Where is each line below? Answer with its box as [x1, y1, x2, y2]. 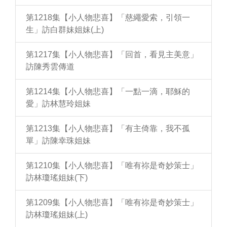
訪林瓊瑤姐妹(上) [26, 210, 88, 219]
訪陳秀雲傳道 [26, 62, 74, 71]
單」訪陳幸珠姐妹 [26, 136, 91, 145]
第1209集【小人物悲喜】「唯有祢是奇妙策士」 [26, 198, 198, 207]
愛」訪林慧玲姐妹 [26, 99, 91, 108]
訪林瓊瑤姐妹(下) [26, 173, 88, 182]
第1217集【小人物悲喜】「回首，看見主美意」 [26, 50, 198, 59]
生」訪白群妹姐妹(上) [26, 25, 104, 34]
